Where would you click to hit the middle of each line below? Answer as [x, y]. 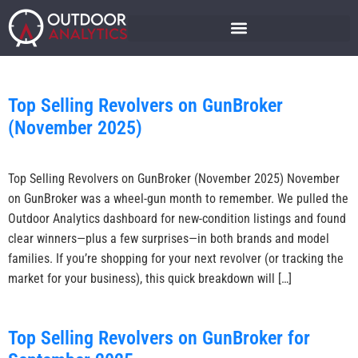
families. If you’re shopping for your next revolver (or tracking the [176, 259]
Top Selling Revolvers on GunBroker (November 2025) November [174, 179]
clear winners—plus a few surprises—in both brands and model [169, 239]
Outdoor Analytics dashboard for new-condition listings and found [177, 219]
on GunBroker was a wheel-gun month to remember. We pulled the [178, 199]
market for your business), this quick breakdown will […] [150, 278]
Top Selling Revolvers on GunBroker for [159, 338]
